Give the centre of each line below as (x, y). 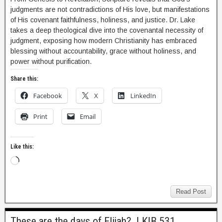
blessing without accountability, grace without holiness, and (103, 51)
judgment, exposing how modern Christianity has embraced (104, 41)
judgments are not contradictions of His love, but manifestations (110, 9)
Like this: (22, 147)
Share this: (24, 79)
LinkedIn (143, 96)
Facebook (48, 96)
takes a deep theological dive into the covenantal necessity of (107, 30)
